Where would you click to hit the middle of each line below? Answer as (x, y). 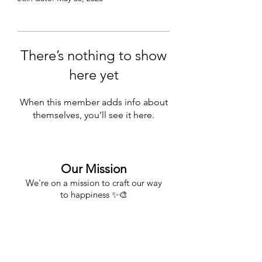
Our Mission (94, 168)
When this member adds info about (94, 102)
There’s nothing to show (94, 55)
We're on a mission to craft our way (94, 182)
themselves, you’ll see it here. (94, 115)
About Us (94, 240)
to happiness (86, 194)
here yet (94, 74)
